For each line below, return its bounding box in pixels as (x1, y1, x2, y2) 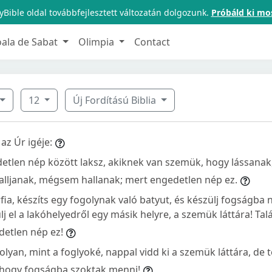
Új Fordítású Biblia (73, 93, 159, 107)
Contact (134, 35, 171, 49)
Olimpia (78, 35, 117, 49)
